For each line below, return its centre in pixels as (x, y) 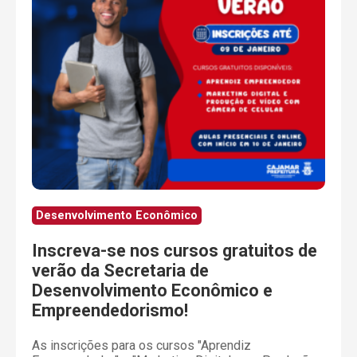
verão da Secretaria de (120, 271)
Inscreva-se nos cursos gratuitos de (175, 251)
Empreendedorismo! (110, 311)
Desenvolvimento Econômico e (152, 291)
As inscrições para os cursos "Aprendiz (141, 345)
